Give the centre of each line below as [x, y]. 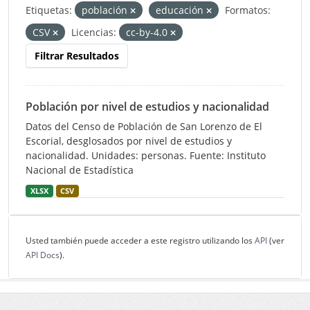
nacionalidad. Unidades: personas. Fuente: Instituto [146, 155]
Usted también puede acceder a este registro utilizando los [140, 240]
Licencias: [94, 32]
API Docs [43, 255]
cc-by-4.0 [148, 32]
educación [181, 10]
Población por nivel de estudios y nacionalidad [147, 107]
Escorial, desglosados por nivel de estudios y [129, 141]
